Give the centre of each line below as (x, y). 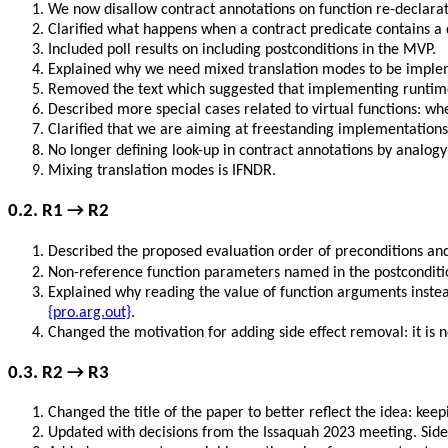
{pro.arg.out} (89, 312)
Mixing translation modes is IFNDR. (162, 171)
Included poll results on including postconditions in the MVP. (242, 50)
